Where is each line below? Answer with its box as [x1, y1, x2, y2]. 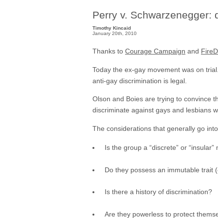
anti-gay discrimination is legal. [92, 76, 187, 85]
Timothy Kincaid [92, 25, 131, 31]
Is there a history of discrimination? [105, 188, 212, 196]
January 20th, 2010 [92, 31, 137, 36]
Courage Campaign [125, 47, 185, 55]
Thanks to [92, 47, 125, 55]
